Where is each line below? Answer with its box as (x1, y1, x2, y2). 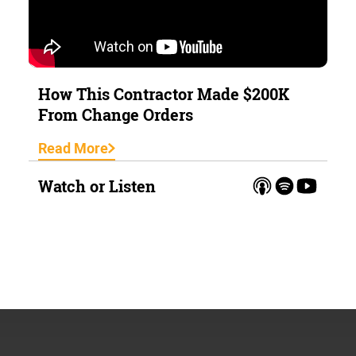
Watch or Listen (37, 175, 156, 196)
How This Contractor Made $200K (37, 83, 289, 105)
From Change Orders (37, 104, 193, 126)
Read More (37, 140, 108, 157)
